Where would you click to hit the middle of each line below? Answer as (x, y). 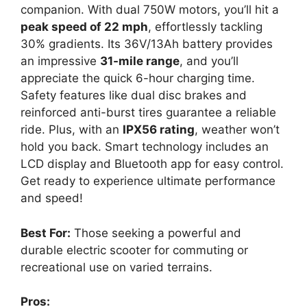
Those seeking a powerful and (156, 233)
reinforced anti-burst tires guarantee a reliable (148, 112)
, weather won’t (237, 130)
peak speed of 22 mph (84, 27)
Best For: (46, 233)
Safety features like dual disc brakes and (134, 95)
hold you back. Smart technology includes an (145, 147)
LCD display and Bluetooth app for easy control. (152, 164)
